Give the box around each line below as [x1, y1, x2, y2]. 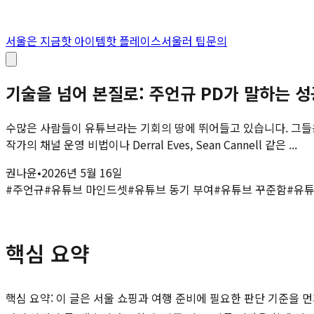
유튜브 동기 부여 [135, 180, 214, 198]
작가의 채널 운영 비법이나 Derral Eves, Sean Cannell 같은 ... [6, 135, 297, 153]
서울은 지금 [6, 32, 61, 49]
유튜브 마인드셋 [51, 180, 128, 198]
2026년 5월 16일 [41, 163, 123, 181]
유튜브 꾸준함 [221, 180, 287, 198]
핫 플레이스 [106, 32, 161, 49]
